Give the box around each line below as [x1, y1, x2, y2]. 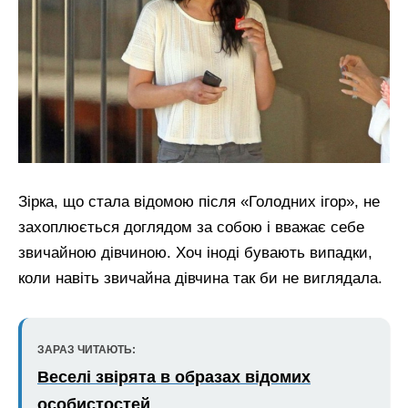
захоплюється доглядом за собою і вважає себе [18, 218, 364, 236]
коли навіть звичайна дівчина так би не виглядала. [18, 269, 382, 287]
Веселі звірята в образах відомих [37, 368, 311, 387]
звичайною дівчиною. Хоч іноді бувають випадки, [18, 243, 372, 261]
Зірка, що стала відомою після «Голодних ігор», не [18, 192, 380, 210]
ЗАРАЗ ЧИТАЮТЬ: [37, 343, 136, 357]
